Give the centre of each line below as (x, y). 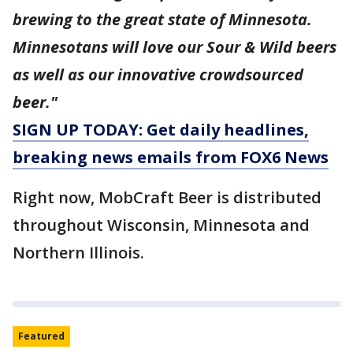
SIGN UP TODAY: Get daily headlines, (161, 130)
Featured (41, 336)
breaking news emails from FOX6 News (171, 158)
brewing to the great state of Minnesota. (162, 20)
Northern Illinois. (78, 253)
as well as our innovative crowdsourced (158, 75)
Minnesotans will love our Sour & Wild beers (175, 47)
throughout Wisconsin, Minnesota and (161, 225)
